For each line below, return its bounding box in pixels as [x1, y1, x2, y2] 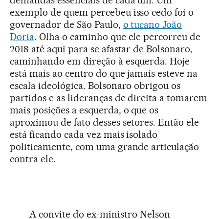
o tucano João [123, 19, 182, 31]
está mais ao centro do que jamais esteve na [10, 67, 198, 80]
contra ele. [10, 153, 56, 165]
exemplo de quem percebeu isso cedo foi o [10, 6, 194, 19]
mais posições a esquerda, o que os [10, 104, 159, 116]
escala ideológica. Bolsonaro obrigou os [10, 80, 181, 92]
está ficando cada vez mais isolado [10, 129, 158, 141]
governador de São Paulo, [10, 19, 123, 31]
